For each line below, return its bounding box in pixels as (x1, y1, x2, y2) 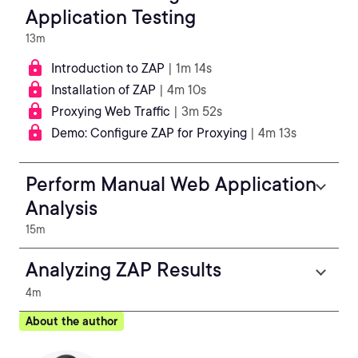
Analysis (26, 197, 97, 220)
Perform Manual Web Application (26, 173, 316, 196)
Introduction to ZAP (51, 61, 165, 76)
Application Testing (26, 6, 196, 29)
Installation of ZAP (51, 82, 156, 97)
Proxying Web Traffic (51, 104, 170, 119)
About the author (26, 315, 117, 328)
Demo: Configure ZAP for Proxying (51, 125, 247, 141)
